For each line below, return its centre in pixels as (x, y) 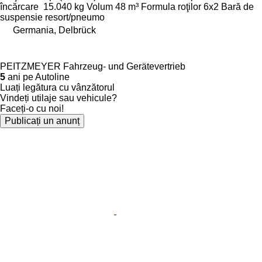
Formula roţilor (171, 6)
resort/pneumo (75, 17)
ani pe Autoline (37, 77)
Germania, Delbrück (54, 30)
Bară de (237, 6)
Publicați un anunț (42, 120)
